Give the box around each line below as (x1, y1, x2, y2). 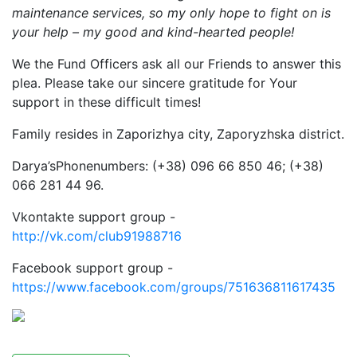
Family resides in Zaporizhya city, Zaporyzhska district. (12, 126, 344, 142)
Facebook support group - (12, 260, 173, 276)
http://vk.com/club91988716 (12, 228, 182, 244)
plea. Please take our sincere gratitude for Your (12, 75, 297, 91)
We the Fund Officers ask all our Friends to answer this (12, 56, 341, 72)
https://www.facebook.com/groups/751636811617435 (12, 279, 335, 295)
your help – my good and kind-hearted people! (12, 24, 294, 40)
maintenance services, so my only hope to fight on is (12, 5, 331, 21)
